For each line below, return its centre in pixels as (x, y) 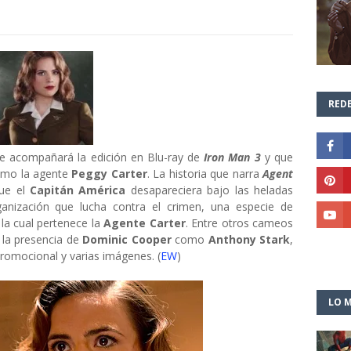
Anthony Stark (249, 239)
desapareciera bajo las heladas (210, 190)
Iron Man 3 (232, 157)
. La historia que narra (205, 174)
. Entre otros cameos (239, 223)
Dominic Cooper (127, 239)
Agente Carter (145, 223)
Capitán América (78, 190)
